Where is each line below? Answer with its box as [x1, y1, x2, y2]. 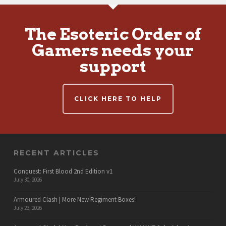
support [79, 56, 146, 76]
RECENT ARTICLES [13, 148, 99, 157]
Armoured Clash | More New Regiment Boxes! [13, 195, 136, 204]
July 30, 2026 [13, 176, 42, 183]
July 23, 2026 [13, 204, 42, 211]
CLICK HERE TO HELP [74, 94, 162, 102]
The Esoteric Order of [24, 24, 201, 44]
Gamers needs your [32, 40, 194, 60]
